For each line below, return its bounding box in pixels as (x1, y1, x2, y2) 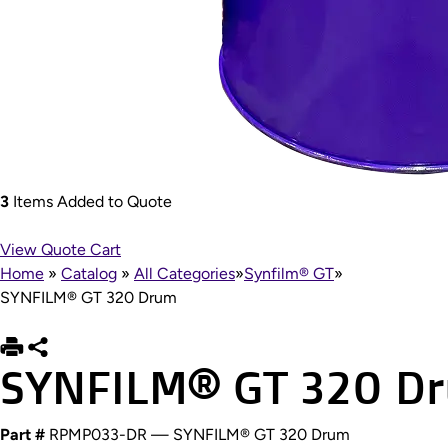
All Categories (134, 264, 235, 283)
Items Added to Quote (9, 192, 172, 211)
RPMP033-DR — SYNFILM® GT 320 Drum (49, 425, 350, 444)
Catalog (61, 264, 117, 283)
